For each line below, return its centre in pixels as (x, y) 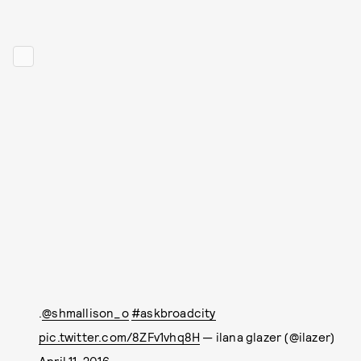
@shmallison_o (85, 313)
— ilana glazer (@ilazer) (268, 337)
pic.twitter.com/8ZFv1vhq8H (120, 337)
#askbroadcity (174, 313)
